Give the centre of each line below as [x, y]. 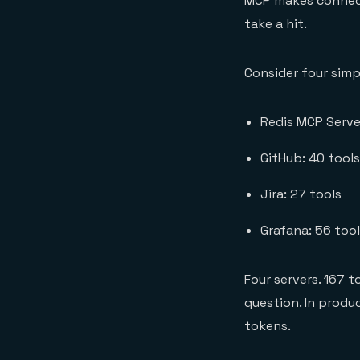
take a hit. [276, 24]
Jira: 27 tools [301, 194]
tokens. [268, 326]
